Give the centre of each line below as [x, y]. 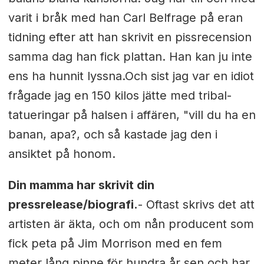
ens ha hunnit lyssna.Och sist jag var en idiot [131, 76]
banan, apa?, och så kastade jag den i [113, 134]
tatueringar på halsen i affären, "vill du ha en [132, 115]
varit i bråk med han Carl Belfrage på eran [125, 17]
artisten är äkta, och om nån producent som [131, 224]
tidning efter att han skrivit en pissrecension [130, 37]
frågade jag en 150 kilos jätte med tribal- [120, 95]
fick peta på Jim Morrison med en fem [115, 243]
